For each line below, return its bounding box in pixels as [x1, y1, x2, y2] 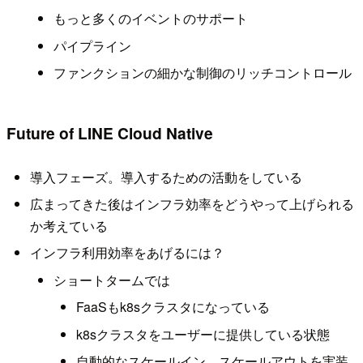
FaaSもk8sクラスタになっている [76, 297, 271, 317]
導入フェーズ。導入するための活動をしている [29, 167, 302, 186]
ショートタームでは [53, 270, 170, 289]
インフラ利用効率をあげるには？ [29, 243, 224, 263]
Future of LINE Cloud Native [6, 122, 213, 145]
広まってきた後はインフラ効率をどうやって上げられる [29, 194, 354, 213]
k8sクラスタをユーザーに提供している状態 [76, 324, 331, 344]
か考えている [29, 216, 108, 235]
